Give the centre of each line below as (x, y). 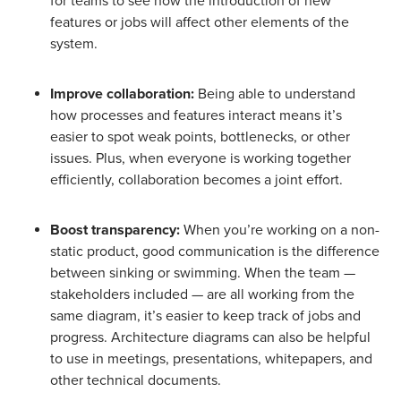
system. (74, 44)
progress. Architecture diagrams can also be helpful (210, 338)
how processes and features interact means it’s (196, 116)
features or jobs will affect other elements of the (200, 23)
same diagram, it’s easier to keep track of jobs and (205, 316)
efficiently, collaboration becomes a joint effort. (196, 180)
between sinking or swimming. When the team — (203, 273)
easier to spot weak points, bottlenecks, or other (200, 137)
